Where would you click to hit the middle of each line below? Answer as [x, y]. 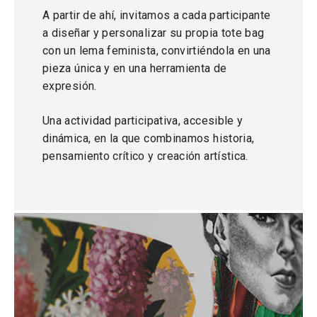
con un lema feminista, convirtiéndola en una [157, 51]
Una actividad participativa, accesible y [143, 121]
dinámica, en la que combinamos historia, [149, 138]
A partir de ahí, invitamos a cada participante [157, 15]
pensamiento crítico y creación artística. [145, 156]
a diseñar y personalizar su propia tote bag [154, 33]
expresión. [70, 86]
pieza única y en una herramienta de [135, 68]
